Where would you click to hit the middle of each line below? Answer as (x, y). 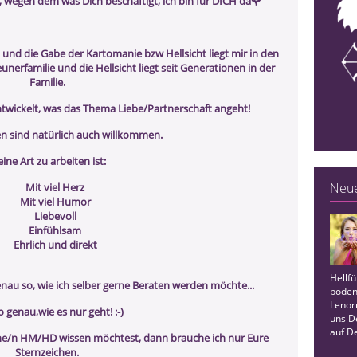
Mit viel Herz (55, 187)
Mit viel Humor (55, 202)
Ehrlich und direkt (55, 245)
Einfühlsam (55, 230)
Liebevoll (55, 216)
